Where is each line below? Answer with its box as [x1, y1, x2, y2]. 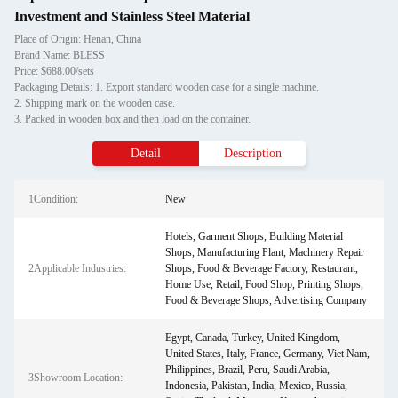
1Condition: [28, 193, 78, 205]
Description [223, 147, 282, 160]
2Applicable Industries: [28, 262, 126, 275]
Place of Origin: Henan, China [14, 33, 141, 45]
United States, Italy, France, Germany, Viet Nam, [164, 347, 370, 360]
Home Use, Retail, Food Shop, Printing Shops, [164, 278, 363, 291]
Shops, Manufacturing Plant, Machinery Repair [164, 246, 364, 259]
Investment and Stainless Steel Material [14, 9, 250, 24]
